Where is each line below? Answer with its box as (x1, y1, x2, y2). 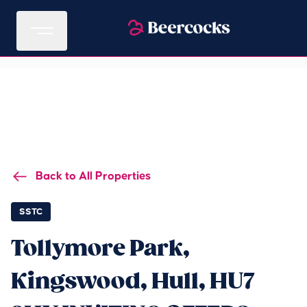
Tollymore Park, (11, 234, 190, 262)
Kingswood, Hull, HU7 (11, 267, 255, 295)
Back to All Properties (36, 170, 151, 182)
